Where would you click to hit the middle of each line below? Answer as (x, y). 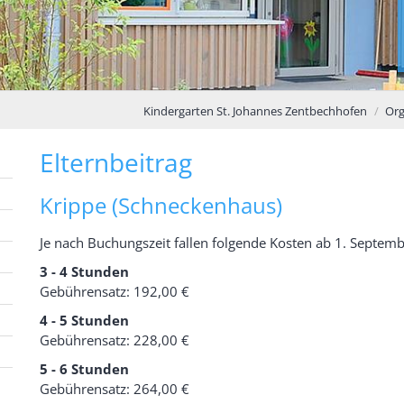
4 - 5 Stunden (84, 320)
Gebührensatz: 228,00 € (115, 340)
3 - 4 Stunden (84, 271)
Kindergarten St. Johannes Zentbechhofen (255, 110)
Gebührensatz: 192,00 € (115, 291)
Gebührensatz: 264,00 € (115, 388)
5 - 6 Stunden (84, 368)
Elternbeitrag (116, 162)
